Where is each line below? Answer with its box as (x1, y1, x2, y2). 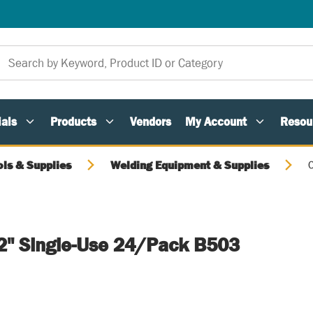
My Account (185, 115, 247, 129)
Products (50, 115, 96, 129)
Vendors (130, 115, 171, 129)
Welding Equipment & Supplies (110, 159, 269, 171)
